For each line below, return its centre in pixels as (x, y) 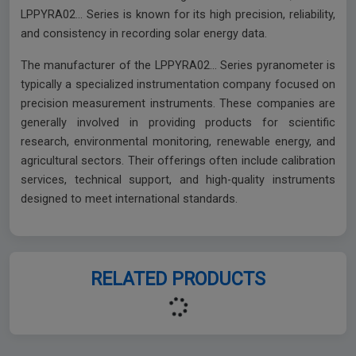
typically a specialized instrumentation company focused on (178, 85)
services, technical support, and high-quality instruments (178, 180)
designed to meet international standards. (129, 199)
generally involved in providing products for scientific (178, 123)
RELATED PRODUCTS (178, 279)
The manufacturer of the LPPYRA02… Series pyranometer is (178, 66)
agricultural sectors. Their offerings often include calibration (178, 161)
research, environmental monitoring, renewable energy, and (178, 142)
